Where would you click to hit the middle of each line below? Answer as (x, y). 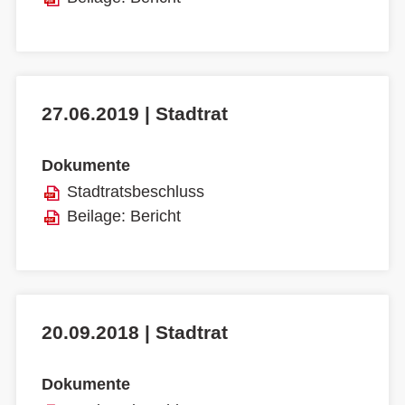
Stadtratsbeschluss (136, 192)
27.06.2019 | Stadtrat (135, 114)
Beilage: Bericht (124, 217)
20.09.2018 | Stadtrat (135, 333)
